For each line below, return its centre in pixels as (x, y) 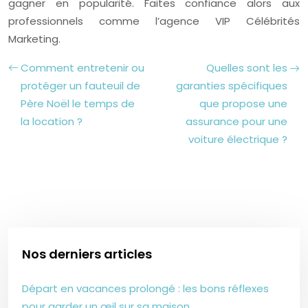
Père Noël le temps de (78, 103)
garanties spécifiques (232, 86)
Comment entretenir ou (82, 68)
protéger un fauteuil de (80, 86)
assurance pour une (236, 121)
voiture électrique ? (238, 139)
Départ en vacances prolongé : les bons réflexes (145, 288)
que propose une (243, 103)
